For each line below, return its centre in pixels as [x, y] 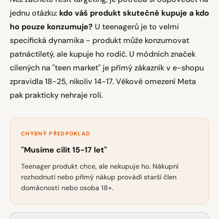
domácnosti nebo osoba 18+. [67, 188]
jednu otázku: [34, 13]
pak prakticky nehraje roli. [56, 95]
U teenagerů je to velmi [136, 27]
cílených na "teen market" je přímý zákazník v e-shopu [107, 68]
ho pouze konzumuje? [51, 27]
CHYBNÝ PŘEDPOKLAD [56, 133]
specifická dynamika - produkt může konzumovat [99, 40]
